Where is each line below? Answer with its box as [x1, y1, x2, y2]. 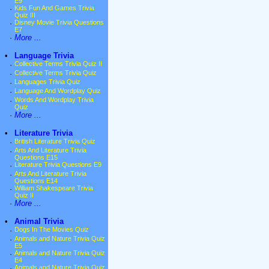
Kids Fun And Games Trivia [14, 4, 94, 12]
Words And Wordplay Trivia [14, 96, 94, 104]
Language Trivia [14, 51, 74, 61]
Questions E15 [14, 154, 58, 162]
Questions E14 [14, 177, 58, 185]
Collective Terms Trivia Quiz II [14, 60, 102, 68]
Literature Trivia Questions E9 [14, 161, 101, 169]
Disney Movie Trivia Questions [14, 19, 104, 26]
